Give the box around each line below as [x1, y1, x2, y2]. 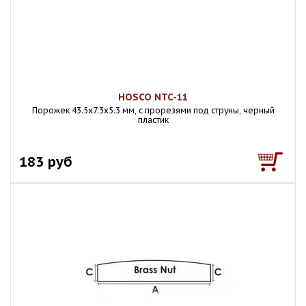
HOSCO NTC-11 [118, 91, 188, 103]
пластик [137, 115, 169, 125]
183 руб [19, 152, 72, 171]
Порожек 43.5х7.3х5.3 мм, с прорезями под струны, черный [31, 105, 275, 115]
